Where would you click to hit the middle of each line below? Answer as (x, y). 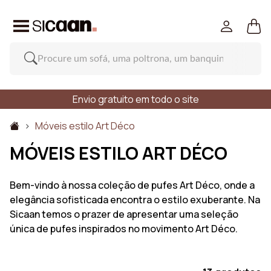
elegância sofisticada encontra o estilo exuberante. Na (135, 200)
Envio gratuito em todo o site (135, 99)
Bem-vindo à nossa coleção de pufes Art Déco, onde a (132, 185)
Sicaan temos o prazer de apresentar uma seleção (124, 214)
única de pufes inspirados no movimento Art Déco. (124, 229)
